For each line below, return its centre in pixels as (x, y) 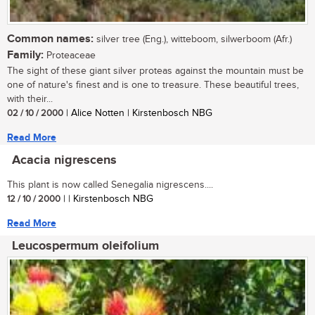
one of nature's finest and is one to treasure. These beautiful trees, (153, 85)
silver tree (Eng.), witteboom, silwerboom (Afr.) (193, 40)
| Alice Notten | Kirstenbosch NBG (138, 114)
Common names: (50, 39)
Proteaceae (70, 56)
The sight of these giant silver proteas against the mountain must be (155, 71)
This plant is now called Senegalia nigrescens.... (110, 185)
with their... (30, 99)
